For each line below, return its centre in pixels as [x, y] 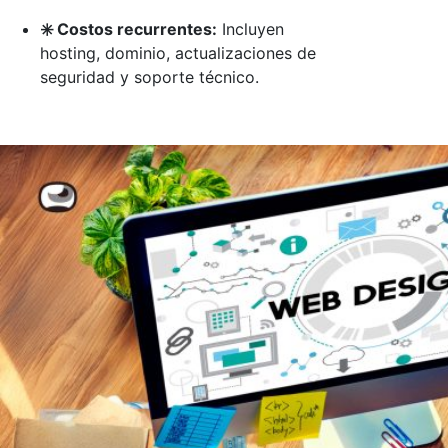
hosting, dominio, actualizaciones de [178, 52]
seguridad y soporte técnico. [149, 76]
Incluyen [250, 28]
